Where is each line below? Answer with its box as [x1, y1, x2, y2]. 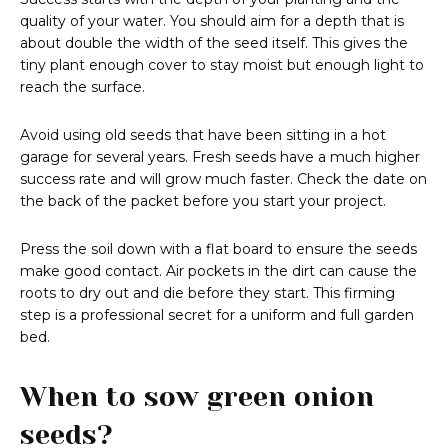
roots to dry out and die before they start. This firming [20, 284, 395, 303]
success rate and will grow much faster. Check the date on [20, 170, 427, 189]
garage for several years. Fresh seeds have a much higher [20, 148, 420, 167]
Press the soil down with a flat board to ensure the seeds [20, 240, 417, 259]
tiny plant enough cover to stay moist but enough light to [20, 56, 424, 75]
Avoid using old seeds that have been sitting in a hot [20, 126, 386, 145]
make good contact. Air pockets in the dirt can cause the [20, 262, 417, 281]
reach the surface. [20, 78, 145, 97]
